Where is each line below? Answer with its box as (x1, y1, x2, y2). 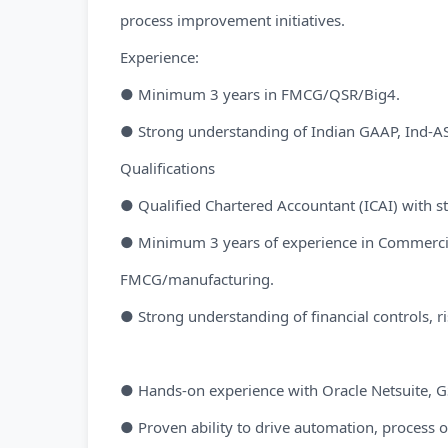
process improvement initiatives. (120, 10, 345, 30)
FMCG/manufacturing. (120, 269, 274, 289)
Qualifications (120, 158, 215, 178)
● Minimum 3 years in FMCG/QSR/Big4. (120, 84, 400, 104)
